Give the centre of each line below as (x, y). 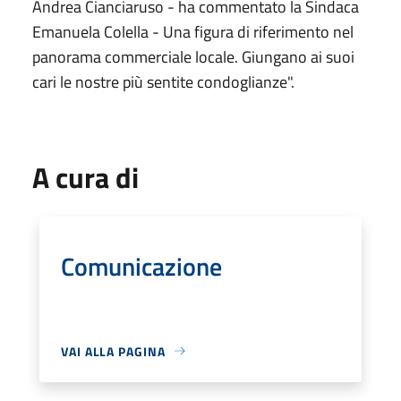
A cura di (85, 177)
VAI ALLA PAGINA (113, 351)
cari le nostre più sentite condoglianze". (163, 81)
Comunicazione (141, 266)
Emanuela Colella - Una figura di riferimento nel (193, 31)
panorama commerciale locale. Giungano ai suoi (193, 56)
